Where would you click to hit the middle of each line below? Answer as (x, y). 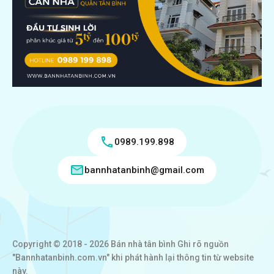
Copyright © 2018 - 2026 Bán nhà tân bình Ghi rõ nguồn (120, 244)
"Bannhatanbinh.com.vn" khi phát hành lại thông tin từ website (133, 257)
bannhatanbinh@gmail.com (144, 170)
